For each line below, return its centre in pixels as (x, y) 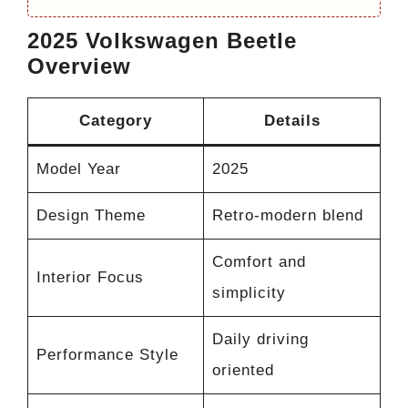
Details (292, 121)
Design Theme (91, 216)
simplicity (249, 293)
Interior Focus (90, 278)
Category (116, 121)
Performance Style (107, 355)
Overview (79, 66)
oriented (243, 371)
